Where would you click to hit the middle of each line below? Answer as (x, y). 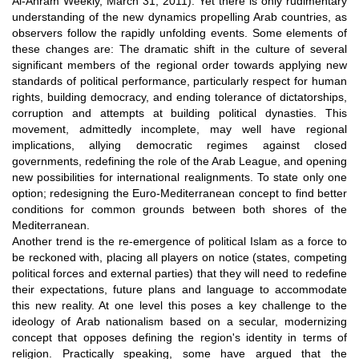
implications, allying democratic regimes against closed (179, 145)
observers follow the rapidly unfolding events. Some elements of (179, 32)
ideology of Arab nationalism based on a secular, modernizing (179, 321)
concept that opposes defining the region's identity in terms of (179, 337)
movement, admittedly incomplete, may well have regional (179, 129)
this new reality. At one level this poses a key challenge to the (179, 305)
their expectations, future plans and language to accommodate (179, 289)
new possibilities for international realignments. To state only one (179, 177)
